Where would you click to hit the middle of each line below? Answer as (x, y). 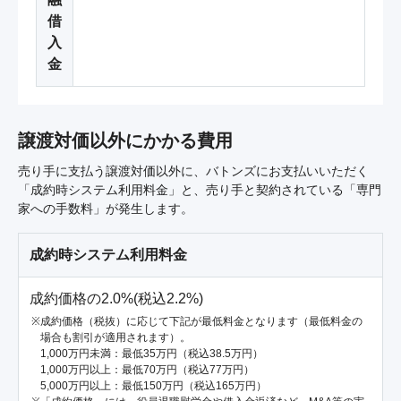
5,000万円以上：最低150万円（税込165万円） (154, 386)
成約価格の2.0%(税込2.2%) (116, 299)
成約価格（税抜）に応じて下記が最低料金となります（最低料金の (201, 322)
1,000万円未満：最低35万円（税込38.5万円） (152, 354)
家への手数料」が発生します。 (106, 209)
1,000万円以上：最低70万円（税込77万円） (147, 370)
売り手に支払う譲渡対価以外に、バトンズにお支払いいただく (193, 171)
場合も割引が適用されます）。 (115, 338)
